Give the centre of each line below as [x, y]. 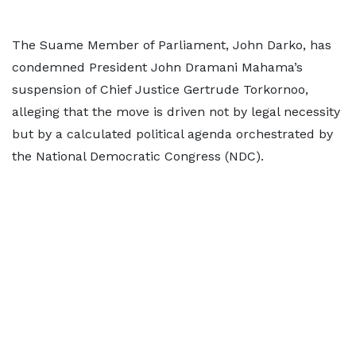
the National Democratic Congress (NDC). [138, 156]
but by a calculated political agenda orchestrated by [172, 134]
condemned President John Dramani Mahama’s [157, 67]
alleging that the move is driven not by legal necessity [176, 112]
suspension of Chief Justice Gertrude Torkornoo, [160, 89]
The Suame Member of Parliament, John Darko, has [172, 45]
